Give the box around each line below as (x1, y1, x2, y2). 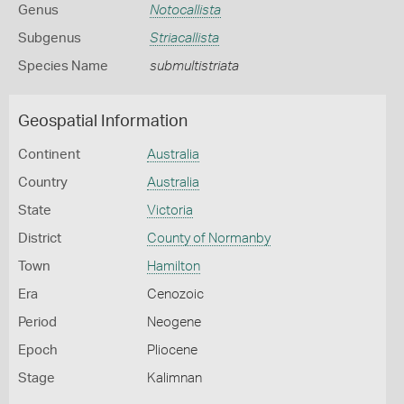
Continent (18, 148, 80, 161)
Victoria (146, 204, 193, 217)
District (18, 232, 61, 245)
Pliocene (146, 344, 197, 357)
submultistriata (149, 60, 239, 73)
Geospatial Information (18, 114, 188, 130)
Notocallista (149, 4, 221, 17)
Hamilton (146, 260, 200, 273)
